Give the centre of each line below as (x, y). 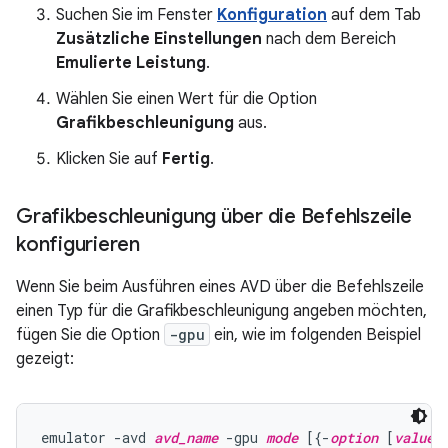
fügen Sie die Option (90, 335)
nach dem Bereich (329, 39)
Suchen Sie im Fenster (136, 15)
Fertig (186, 159)
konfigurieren (78, 244)
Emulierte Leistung (131, 63)
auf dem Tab (374, 15)
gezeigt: (45, 359)
